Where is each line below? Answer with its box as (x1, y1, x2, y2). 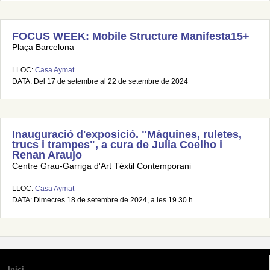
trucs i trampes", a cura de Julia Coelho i (12, 139, 222, 151)
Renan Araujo (12, 149, 82, 161)
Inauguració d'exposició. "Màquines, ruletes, (12, 128, 242, 140)
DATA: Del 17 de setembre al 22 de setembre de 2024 (12, 77, 188, 86)
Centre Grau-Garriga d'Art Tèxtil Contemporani (12, 162, 191, 171)
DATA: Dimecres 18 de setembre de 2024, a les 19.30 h (12, 196, 193, 204)
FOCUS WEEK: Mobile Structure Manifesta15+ (12, 30, 250, 42)
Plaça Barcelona (12, 43, 74, 52)
